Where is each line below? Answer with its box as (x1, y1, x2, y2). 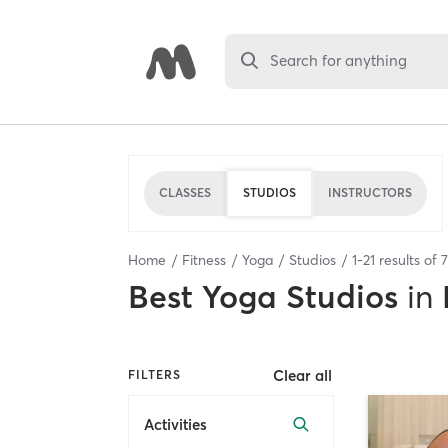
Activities (144, 415, 207, 435)
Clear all (273, 365, 333, 385)
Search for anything (270, 51, 408, 71)
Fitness (182, 250, 226, 269)
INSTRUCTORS (328, 185, 412, 200)
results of (375, 250, 441, 269)
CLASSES (159, 185, 211, 200)
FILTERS (128, 367, 181, 383)
